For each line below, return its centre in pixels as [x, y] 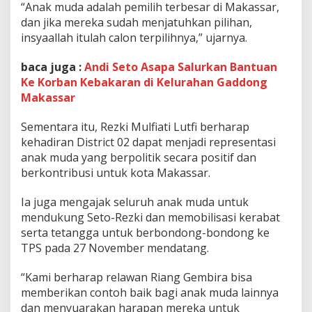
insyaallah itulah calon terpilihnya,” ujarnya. [134, 38]
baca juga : [53, 67]
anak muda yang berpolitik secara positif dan [139, 158]
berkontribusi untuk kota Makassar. [116, 173]
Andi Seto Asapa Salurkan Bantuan [181, 67]
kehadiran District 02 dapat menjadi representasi [148, 142]
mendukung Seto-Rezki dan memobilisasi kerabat [150, 218]
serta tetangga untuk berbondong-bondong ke [145, 233]
